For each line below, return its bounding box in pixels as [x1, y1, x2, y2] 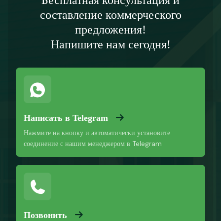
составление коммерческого [39, 8, 182, 21]
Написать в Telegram [24, 113, 108, 123]
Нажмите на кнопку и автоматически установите [24, 128, 170, 137]
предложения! [75, 23, 146, 36]
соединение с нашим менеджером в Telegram [24, 139, 162, 148]
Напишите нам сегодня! [50, 38, 171, 51]
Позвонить [24, 210, 67, 220]
